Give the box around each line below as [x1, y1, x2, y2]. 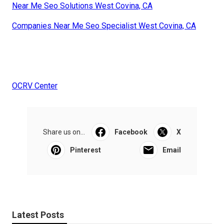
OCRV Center [12, 80, 57, 90]
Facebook [114, 127, 147, 136]
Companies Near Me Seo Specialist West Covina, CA [12, 20, 196, 30]
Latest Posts [12, 209, 64, 220]
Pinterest [70, 145, 101, 154]
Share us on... [43, 127, 85, 136]
